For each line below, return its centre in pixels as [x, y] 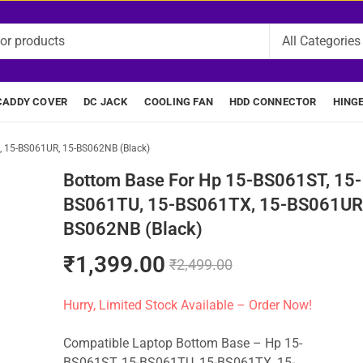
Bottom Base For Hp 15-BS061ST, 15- [212, 180]
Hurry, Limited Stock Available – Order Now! [187, 305]
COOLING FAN [178, 102]
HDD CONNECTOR [273, 102]
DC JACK [106, 102]
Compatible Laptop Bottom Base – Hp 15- [182, 343]
